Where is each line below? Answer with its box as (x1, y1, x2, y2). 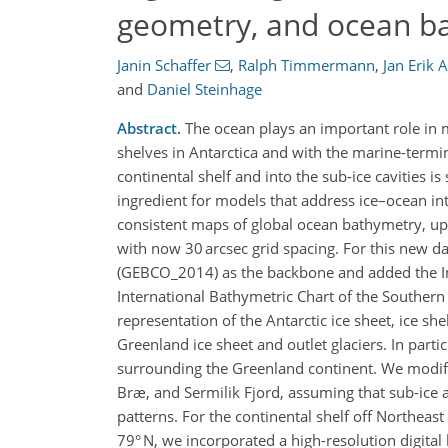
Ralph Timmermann (237, 55, 375, 75)
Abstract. (117, 118, 181, 138)
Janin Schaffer (117, 55, 211, 75)
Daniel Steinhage (147, 79, 262, 99)
